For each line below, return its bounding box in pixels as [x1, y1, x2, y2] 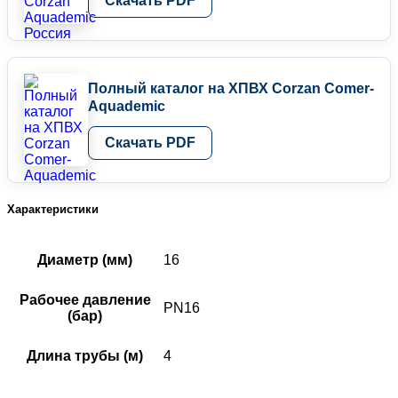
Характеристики [7, 202, 99, 216]
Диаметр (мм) [37, 252, 132, 268]
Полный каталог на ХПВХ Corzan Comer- [88, 80, 374, 96]
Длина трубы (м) [27, 348, 143, 364]
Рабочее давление [19, 292, 151, 308]
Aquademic [88, 98, 165, 114]
